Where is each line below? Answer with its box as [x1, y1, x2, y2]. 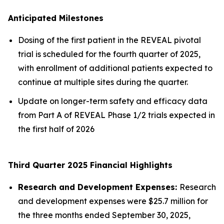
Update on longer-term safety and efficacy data [18, 96, 207, 106]
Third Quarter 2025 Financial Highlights [8, 160, 172, 170]
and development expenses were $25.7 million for [18, 196, 208, 206]
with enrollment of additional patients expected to [18, 62, 212, 73]
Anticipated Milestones [8, 12, 103, 23]
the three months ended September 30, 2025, [18, 210, 190, 220]
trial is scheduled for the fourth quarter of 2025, [18, 48, 200, 59]
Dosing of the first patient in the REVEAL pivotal [18, 34, 201, 45]
